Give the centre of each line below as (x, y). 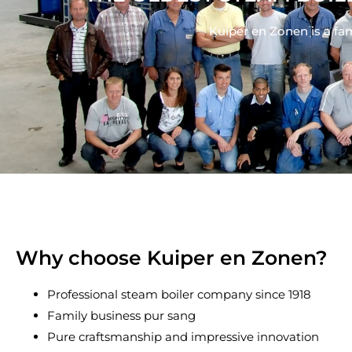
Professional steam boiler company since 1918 (179, 294)
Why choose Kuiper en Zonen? (172, 257)
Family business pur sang (121, 315)
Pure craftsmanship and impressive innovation (183, 336)
